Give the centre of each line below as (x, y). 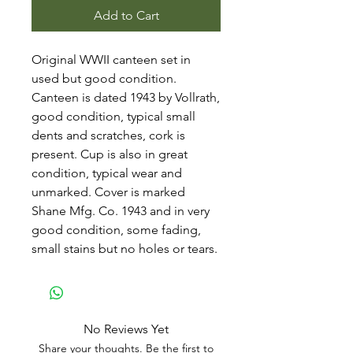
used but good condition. (104, 78)
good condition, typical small (113, 116)
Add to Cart (126, 15)
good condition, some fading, (116, 230)
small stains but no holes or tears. (126, 249)
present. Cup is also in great (110, 154)
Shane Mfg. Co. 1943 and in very (121, 211)
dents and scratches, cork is (108, 135)
